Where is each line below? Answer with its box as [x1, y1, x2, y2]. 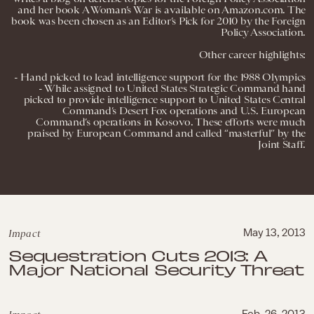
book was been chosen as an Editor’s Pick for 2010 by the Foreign [11, 15, 306, 27]
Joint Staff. [258, 138, 306, 151]
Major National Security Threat [8, 259, 304, 279]
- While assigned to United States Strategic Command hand [38, 82, 306, 95]
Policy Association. [221, 26, 306, 39]
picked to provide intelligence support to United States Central [23, 93, 306, 106]
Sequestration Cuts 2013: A [8, 245, 267, 265]
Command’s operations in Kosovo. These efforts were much [36, 116, 306, 128]
